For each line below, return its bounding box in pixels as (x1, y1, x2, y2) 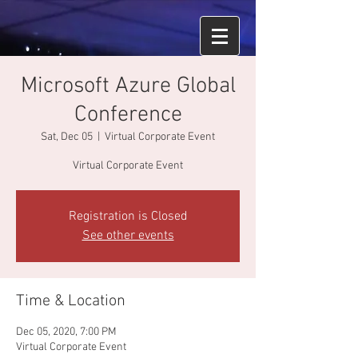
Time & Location (16, 292, 125, 311)
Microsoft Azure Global (20, 73, 236, 100)
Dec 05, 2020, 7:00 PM (16, 325, 117, 339)
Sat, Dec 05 (41, 130, 93, 144)
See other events (82, 228, 174, 244)
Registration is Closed (68, 209, 188, 225)
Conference (74, 101, 182, 129)
